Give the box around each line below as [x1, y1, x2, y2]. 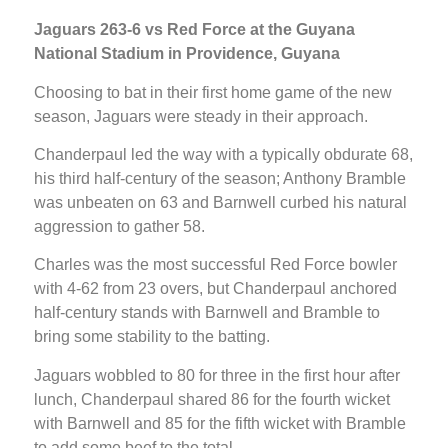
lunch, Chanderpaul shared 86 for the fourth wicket [34, 390, 390, 408]
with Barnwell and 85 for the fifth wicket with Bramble [34, 414, 406, 432]
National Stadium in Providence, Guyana [34, 45, 340, 63]
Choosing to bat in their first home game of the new [34, 83, 392, 101]
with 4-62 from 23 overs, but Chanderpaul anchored [34, 280, 397, 298]
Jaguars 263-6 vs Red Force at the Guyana [34, 21, 355, 39]
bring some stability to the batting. [34, 328, 270, 346]
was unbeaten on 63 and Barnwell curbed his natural [34, 193, 407, 211]
